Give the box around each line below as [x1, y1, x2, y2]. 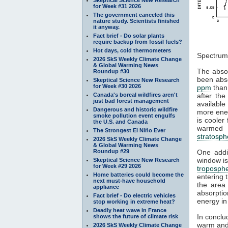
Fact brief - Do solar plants [93, 32, 164, 39]
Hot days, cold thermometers [93, 47, 171, 53]
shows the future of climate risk [93, 213, 178, 219]
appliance [93, 183, 119, 190]
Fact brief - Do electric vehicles [93, 192, 176, 198]
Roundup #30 [93, 68, 129, 74]
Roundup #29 [93, 148, 129, 154]
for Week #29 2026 [93, 162, 141, 169]
